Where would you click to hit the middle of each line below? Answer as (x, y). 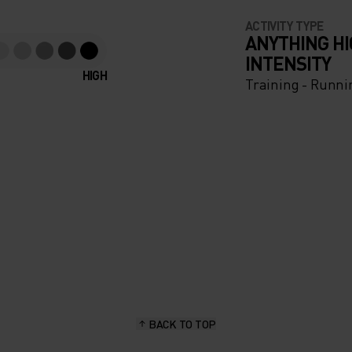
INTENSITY (288, 63)
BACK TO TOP (182, 323)
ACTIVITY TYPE (284, 25)
